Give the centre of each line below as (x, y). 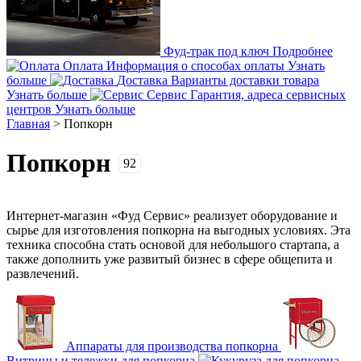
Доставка (142, 80)
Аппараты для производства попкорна (172, 346)
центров (29, 109)
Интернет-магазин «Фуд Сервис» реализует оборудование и (172, 215)
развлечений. (43, 273)
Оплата (83, 66)
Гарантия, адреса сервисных (268, 95)
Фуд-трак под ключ (216, 51)
